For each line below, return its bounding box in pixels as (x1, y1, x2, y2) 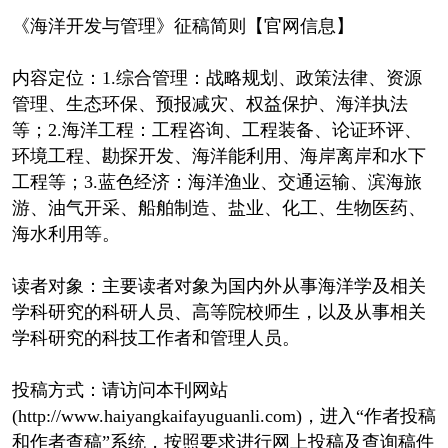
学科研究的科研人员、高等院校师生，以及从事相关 (11, 301, 426, 322)
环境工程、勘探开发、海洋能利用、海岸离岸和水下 (11, 145, 426, 166)
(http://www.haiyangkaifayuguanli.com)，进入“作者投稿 (11, 405, 436, 426)
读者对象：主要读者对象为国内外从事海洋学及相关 (11, 275, 426, 296)
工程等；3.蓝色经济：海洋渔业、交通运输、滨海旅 (11, 171, 422, 192)
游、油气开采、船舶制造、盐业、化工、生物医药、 (11, 197, 426, 218)
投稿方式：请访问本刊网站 (11, 379, 228, 400)
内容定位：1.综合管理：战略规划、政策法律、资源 (11, 67, 422, 88)
